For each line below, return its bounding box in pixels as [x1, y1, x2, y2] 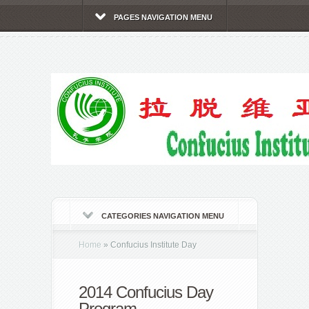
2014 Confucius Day [79, 283, 213, 301]
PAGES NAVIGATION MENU [113, 13, 212, 21]
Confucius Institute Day [108, 240, 197, 250]
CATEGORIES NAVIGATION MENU [101, 212, 224, 220]
